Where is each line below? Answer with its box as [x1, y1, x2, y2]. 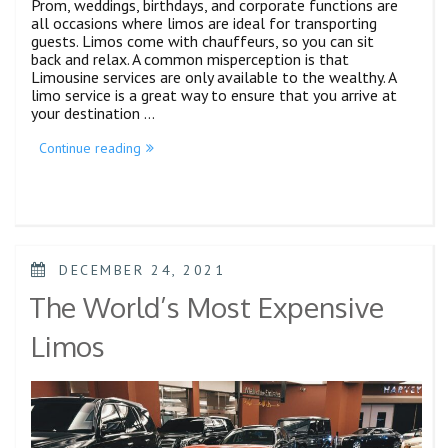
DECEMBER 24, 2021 [59, 260, 226, 279]
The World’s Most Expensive [29, 289, 384, 326]
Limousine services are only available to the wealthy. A [31, 66, 396, 87]
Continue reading [39, 138, 141, 157]
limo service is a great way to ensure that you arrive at [31, 84, 397, 105]
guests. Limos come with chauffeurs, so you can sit [31, 30, 374, 51]
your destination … [31, 102, 155, 123]
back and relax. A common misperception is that [31, 48, 349, 69]
